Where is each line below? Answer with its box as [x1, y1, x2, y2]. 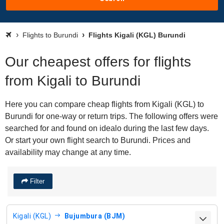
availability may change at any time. [5, 148, 131, 156]
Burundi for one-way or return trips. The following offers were [5, 112, 218, 120]
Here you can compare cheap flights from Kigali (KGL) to [5, 100, 204, 108]
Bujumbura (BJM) [64, 211, 125, 220]
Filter [28, 177, 44, 185]
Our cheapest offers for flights [5, 54, 191, 69]
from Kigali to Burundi [5, 73, 140, 88]
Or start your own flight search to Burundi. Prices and [5, 136, 190, 144]
